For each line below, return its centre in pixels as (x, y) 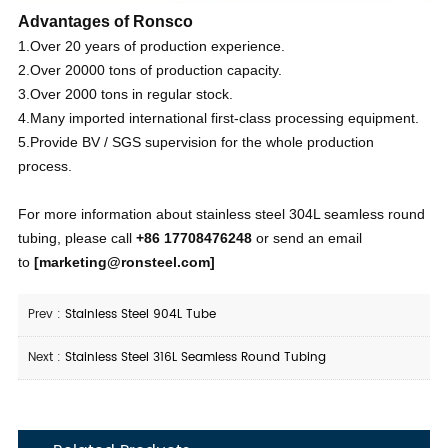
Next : (46, 357)
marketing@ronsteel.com (124, 261)
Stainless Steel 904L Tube (140, 314)
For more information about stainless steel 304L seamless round (221, 213)
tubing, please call (76, 237)
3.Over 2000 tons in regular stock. (125, 93)
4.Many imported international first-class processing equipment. (218, 117)
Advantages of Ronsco (105, 21)
